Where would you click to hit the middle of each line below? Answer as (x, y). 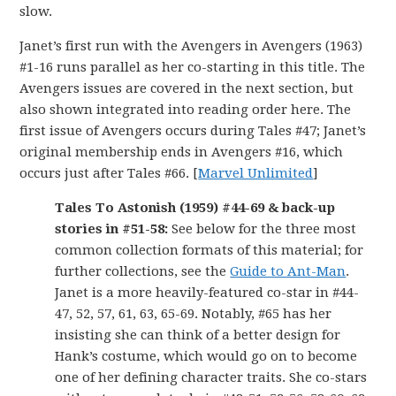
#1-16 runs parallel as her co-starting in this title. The (193, 67)
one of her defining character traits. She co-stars (211, 377)
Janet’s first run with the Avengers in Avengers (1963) (191, 46)
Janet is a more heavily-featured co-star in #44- (207, 292)
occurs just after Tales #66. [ (109, 173)
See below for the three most (264, 228)
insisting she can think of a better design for (198, 335)
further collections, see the (143, 271)
